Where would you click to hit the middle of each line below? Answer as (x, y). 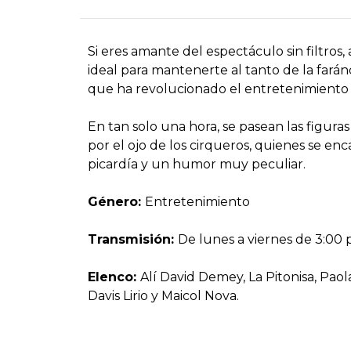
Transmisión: (133, 239)
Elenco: (114, 277)
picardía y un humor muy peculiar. (197, 164)
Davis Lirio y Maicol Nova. (163, 295)
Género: (116, 201)
